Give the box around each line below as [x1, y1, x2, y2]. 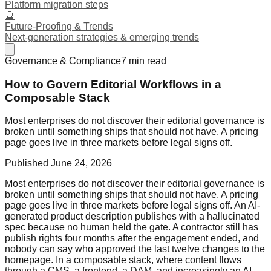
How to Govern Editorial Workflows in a [5, 77, 221, 91]
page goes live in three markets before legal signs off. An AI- [5, 200, 260, 211]
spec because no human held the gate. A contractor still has [5, 222, 258, 233]
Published [5, 158, 51, 169]
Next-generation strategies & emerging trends [5, 32, 199, 42]
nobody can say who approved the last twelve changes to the [5, 244, 265, 255]
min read [126, 56, 166, 66]
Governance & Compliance [5, 56, 121, 66]
